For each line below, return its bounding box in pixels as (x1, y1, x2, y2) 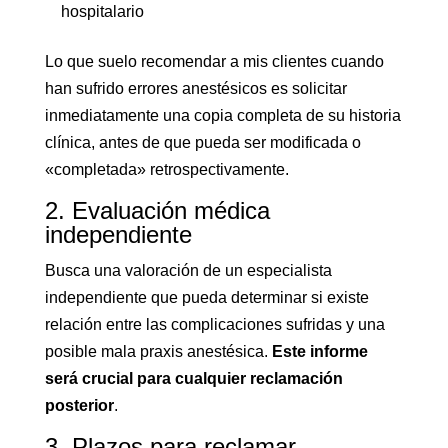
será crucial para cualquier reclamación (44, 370, 343, 388)
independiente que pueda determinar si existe (44, 289, 369, 307)
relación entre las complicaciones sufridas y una (44, 316, 385, 334)
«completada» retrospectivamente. (44, 161, 289, 179)
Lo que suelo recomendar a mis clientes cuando (44, 53, 384, 71)
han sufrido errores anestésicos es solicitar (44, 80, 347, 98)
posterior (44, 397, 114, 415)
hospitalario (60, 3, 144, 21)
